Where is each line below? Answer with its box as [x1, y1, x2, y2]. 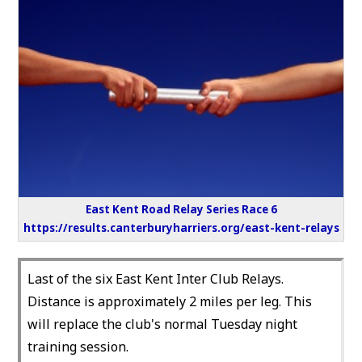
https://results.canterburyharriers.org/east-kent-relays [23, 221, 339, 236]
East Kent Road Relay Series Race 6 [85, 202, 277, 217]
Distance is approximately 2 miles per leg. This [27, 293, 313, 311]
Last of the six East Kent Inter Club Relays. [27, 270, 284, 288]
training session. [27, 338, 129, 356]
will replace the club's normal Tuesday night [27, 315, 298, 334]
